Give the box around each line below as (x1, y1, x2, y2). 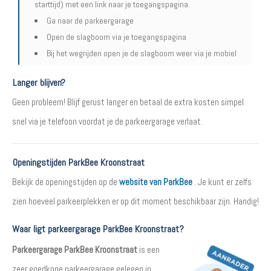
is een (137, 243, 160, 255)
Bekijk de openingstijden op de (12, 175, 119, 188)
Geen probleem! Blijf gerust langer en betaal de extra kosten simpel (12, 96, 244, 108)
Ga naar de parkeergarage (47, 15, 134, 26)
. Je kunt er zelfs (192, 175, 252, 188)
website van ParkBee (119, 175, 192, 188)
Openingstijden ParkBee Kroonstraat (13, 155, 145, 169)
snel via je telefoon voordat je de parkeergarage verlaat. (12, 115, 203, 127)
